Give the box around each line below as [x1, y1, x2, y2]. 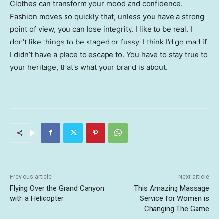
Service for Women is [139, 194, 209, 203]
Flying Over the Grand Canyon [10, 183, 104, 193]
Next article [178, 173, 209, 180]
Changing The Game [144, 204, 209, 213]
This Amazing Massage [133, 183, 209, 193]
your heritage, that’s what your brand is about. [10, 62, 168, 72]
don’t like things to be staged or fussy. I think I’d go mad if [10, 37, 207, 46]
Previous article [10, 173, 52, 180]
